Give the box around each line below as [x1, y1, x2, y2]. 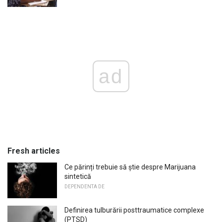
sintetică [64, 172, 91, 181]
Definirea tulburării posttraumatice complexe [64, 206, 204, 214]
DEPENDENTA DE [64, 184, 105, 190]
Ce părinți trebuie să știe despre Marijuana [64, 163, 196, 171]
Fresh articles [7, 146, 60, 156]
